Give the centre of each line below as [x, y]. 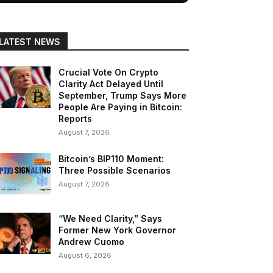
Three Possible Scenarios [115, 171]
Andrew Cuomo [92, 242]
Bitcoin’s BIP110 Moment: [112, 159]
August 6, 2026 [85, 256]
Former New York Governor [118, 230]
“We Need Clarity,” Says [111, 219]
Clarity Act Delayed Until [111, 84]
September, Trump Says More [123, 96]
